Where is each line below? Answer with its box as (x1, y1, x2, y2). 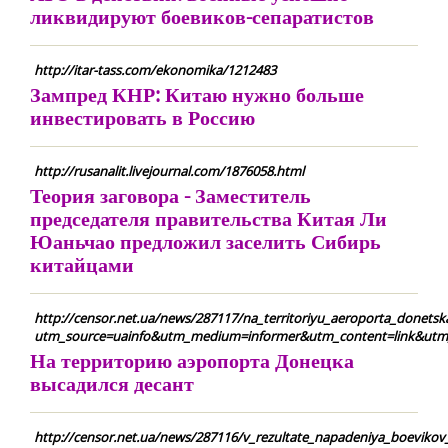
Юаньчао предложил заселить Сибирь (30, 228, 381, 255)
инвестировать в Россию (30, 104, 255, 131)
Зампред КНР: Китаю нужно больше (30, 81, 364, 108)
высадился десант (30, 370, 194, 397)
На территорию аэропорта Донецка (30, 347, 354, 374)
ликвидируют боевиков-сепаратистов (30, 3, 374, 30)
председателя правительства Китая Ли (30, 205, 387, 232)
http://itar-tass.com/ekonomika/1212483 (34, 61, 276, 79)
